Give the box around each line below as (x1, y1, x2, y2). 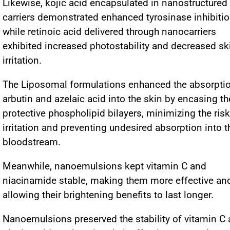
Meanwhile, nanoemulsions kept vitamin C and (3, 160, 206, 172)
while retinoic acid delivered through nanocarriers (3, 26, 216, 37)
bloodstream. (3, 136, 61, 148)
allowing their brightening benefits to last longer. (3, 189, 214, 201)
